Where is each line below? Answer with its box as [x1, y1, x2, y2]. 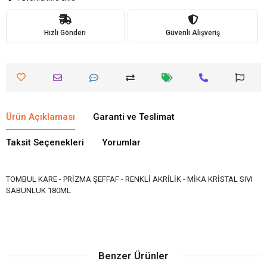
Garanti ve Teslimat [93, 111, 175, 122]
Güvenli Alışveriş [165, 28, 220, 37]
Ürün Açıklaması [6, 111, 75, 122]
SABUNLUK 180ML [6, 186, 71, 195]
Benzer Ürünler [98, 250, 169, 262]
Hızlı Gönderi [44, 28, 86, 37]
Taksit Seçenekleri [6, 137, 84, 148]
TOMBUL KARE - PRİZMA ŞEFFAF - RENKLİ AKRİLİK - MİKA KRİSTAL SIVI [6, 175, 253, 184]
